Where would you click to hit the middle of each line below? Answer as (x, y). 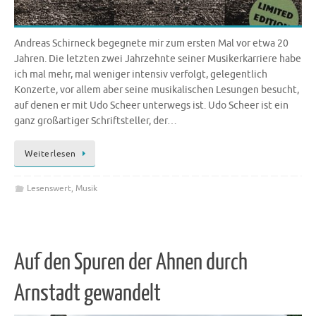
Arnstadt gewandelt (87, 293)
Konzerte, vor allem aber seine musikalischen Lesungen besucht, (157, 90)
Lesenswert (49, 189)
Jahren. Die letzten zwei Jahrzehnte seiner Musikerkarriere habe (158, 59)
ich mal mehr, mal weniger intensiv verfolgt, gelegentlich (141, 74)
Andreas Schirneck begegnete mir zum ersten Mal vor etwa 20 (151, 43)
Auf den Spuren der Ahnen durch (131, 262)
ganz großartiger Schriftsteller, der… (96, 121)
